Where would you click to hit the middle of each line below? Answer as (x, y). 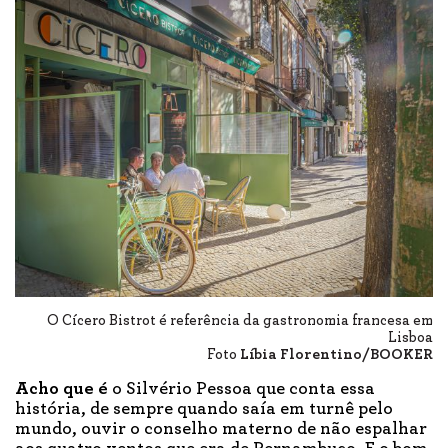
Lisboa (410, 337)
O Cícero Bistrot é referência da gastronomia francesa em (240, 320)
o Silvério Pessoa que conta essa (241, 388)
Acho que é (61, 388)
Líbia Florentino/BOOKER (336, 354)
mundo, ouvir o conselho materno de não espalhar (221, 428)
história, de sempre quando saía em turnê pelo (204, 408)
